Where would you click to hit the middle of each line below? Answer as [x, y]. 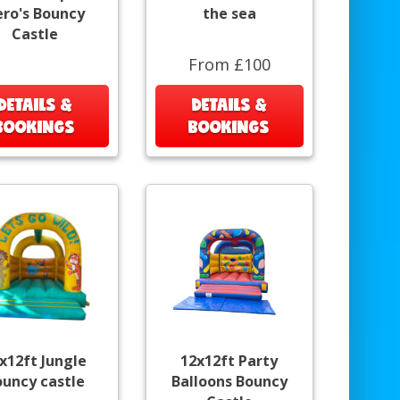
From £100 [229, 64]
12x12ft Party [229, 360]
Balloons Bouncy [229, 381]
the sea [229, 13]
